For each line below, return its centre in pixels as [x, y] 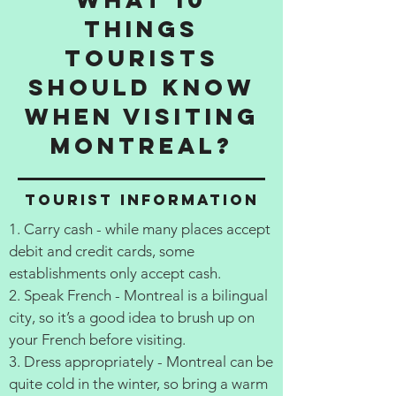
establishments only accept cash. [115, 273]
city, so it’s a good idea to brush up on [132, 317]
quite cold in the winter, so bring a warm [138, 384]
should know [141, 87]
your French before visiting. [97, 339]
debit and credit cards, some [102, 251]
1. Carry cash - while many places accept [140, 229]
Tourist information [141, 200]
